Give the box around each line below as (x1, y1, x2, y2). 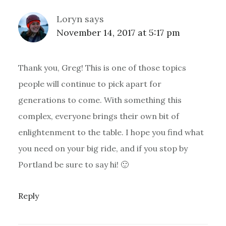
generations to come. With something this (18, 94, 182, 105)
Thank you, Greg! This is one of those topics (18, 62, 186, 73)
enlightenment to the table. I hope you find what (18, 127, 204, 137)
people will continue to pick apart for (18, 78, 161, 89)
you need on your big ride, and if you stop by (18, 143, 188, 153)
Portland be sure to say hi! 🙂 (18, 159, 129, 169)
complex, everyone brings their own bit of (18, 110, 179, 121)
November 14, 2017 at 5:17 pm (56, 26, 180, 38)
